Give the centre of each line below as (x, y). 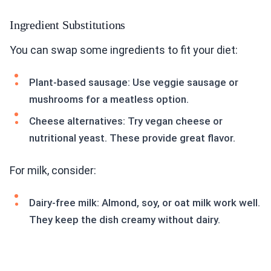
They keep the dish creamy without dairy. (125, 220)
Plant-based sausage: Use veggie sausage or (134, 83)
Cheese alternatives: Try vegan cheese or (126, 121)
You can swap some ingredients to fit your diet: (124, 50)
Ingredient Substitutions (68, 25)
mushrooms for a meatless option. (109, 100)
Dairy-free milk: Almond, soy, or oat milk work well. (145, 203)
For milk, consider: (53, 171)
